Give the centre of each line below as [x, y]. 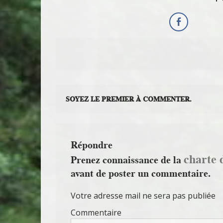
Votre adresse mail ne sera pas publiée [143, 195]
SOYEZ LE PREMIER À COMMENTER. [129, 99]
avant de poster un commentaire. [141, 173]
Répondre [92, 145]
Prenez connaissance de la [127, 160]
